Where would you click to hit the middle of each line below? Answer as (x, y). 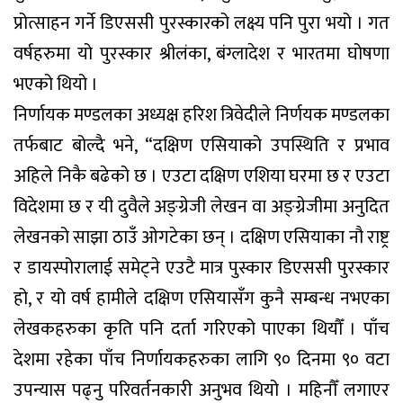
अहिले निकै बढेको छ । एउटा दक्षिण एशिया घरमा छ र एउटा (201, 176)
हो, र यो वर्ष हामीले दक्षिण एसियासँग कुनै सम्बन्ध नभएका (201, 298)
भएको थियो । (56, 84)
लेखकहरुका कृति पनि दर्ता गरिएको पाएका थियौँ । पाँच (201, 329)
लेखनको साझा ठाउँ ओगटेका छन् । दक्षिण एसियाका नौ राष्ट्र (201, 237)
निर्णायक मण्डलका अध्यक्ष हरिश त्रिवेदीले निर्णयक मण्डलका (201, 115)
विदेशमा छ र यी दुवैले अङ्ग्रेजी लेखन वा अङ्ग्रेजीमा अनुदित (201, 206)
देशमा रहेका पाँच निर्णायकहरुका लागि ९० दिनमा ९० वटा (201, 359)
